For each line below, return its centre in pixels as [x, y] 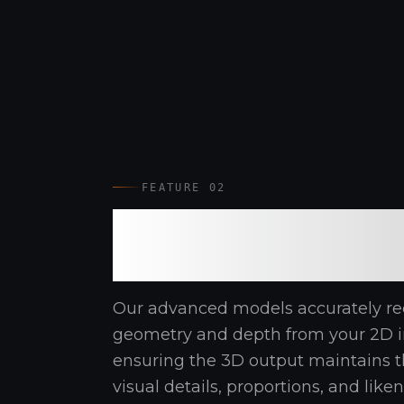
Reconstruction [241, 263]
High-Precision [235, 227]
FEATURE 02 [184, 187]
